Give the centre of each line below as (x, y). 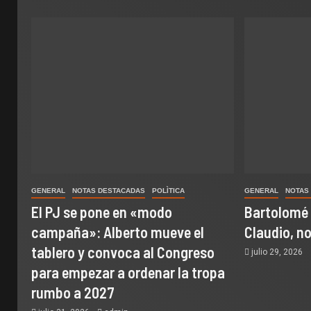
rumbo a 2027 (73, 292)
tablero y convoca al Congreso (123, 252)
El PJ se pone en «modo (102, 212)
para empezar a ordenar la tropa (128, 272)
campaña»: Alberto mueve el (118, 232)
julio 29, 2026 (277, 252)
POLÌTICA (168, 191)
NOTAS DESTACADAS (109, 191)
